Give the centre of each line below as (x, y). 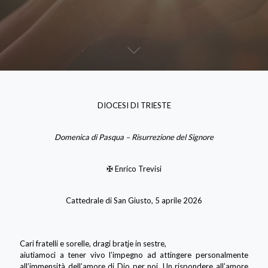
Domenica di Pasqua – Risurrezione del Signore (134, 137)
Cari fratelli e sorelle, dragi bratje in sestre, (93, 243)
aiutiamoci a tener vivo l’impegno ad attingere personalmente (134, 255)
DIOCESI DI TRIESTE (134, 105)
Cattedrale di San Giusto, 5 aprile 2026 (134, 200)
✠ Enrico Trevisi (134, 168)
